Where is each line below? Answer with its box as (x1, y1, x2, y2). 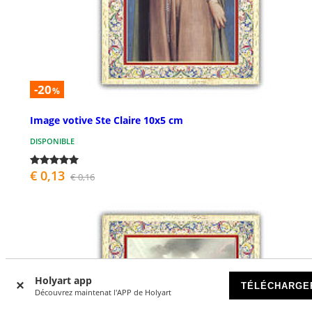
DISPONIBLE (30, 135, 75, 146)
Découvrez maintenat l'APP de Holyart (35, 287, 171, 297)
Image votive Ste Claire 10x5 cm (30, 113, 183, 127)
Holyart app (35, 274, 92, 287)
